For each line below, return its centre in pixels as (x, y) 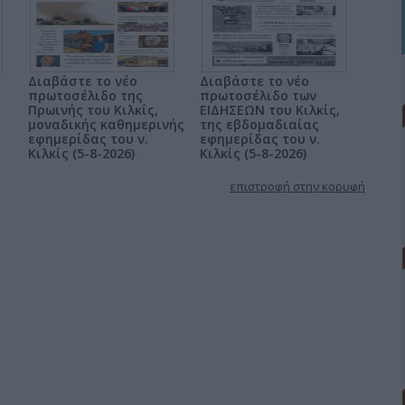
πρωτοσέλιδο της (85, 95)
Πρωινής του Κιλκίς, (93, 110)
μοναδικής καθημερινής (106, 124)
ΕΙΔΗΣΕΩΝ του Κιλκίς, (270, 110)
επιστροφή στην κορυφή (297, 186)
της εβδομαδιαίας (259, 124)
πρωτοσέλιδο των (258, 95)
